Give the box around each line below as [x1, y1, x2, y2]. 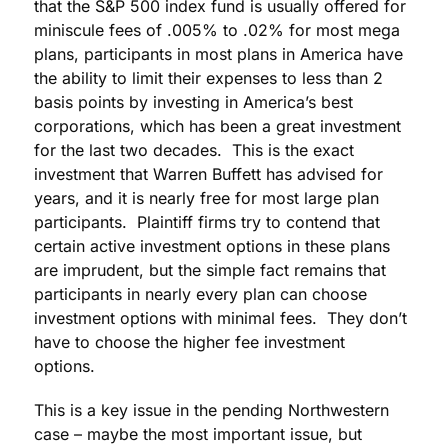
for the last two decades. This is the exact [34, 140, 354, 161]
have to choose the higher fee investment [34, 332, 345, 353]
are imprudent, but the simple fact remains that [34, 260, 386, 281]
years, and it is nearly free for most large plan [34, 188, 379, 209]
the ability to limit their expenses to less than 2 [34, 68, 383, 89]
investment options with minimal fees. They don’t [34, 308, 407, 329]
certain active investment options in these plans [34, 236, 390, 257]
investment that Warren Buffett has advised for [34, 164, 383, 185]
